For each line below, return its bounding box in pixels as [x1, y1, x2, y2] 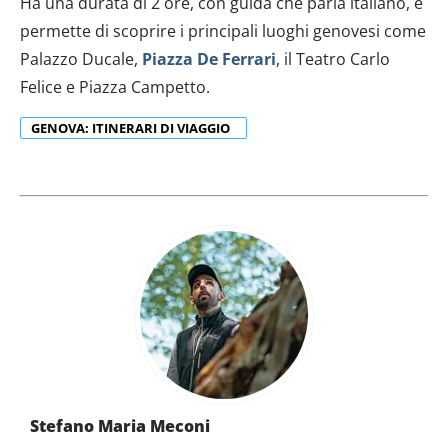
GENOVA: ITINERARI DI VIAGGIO [31, 119, 233, 138]
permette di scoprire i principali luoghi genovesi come [20, 20, 426, 43]
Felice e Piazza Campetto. [20, 76, 210, 99]
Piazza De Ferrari [142, 48, 276, 71]
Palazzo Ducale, [20, 48, 142, 71]
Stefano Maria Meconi [30, 415, 210, 438]
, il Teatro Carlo [276, 48, 390, 71]
